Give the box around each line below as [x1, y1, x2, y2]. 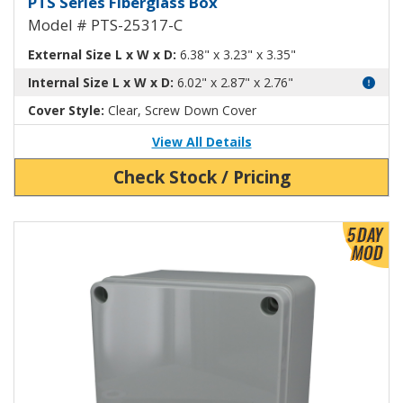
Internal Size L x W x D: [28, 73, 174, 91]
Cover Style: [28, 101, 104, 119]
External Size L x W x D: [28, 45, 176, 63]
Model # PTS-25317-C [28, 13, 183, 35]
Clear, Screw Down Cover [104, 101, 256, 119]
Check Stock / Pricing [112, 164, 291, 189]
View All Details [151, 132, 252, 150]
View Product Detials [13, 221, 134, 239]
